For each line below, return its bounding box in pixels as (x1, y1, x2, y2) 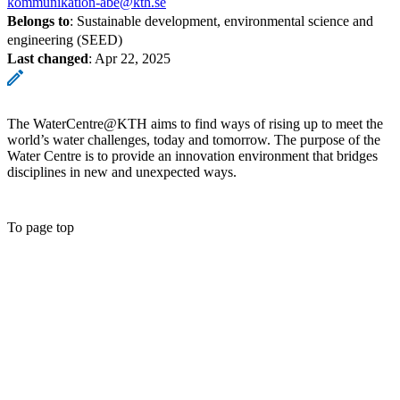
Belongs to (7, 12, 70, 29)
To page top (7, 219, 74, 235)
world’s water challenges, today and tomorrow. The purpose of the (7, 131, 380, 147)
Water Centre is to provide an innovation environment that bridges (7, 147, 378, 163)
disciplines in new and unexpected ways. (7, 163, 237, 179)
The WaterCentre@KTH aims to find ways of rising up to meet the (7, 115, 383, 131)
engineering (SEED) (7, 31, 122, 47)
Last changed (7, 50, 88, 66)
